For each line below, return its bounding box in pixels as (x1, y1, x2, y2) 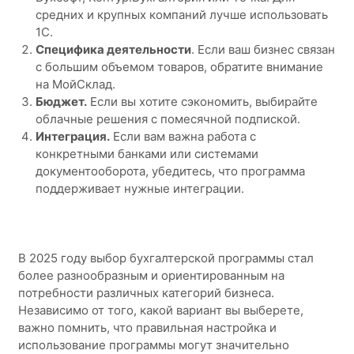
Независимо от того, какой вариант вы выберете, (17, 303, 303, 318)
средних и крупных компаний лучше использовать (36, 6, 328, 22)
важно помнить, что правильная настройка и (17, 320, 277, 335)
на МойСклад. (36, 76, 115, 92)
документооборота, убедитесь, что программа (36, 163, 305, 179)
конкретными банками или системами (36, 145, 258, 161)
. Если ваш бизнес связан (191, 41, 335, 57)
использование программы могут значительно (17, 337, 289, 352)
